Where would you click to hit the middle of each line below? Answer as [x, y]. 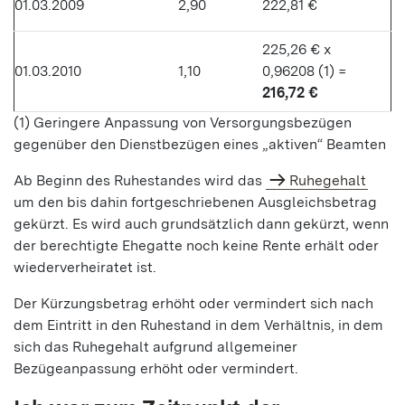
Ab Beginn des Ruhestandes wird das [140, 180]
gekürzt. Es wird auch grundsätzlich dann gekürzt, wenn [201, 224]
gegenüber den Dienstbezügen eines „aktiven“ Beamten [200, 144]
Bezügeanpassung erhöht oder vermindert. [156, 368]
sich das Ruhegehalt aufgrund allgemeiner [155, 347]
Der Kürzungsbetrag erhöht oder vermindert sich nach [193, 303]
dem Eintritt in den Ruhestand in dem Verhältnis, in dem [198, 325]
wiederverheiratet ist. [85, 267]
